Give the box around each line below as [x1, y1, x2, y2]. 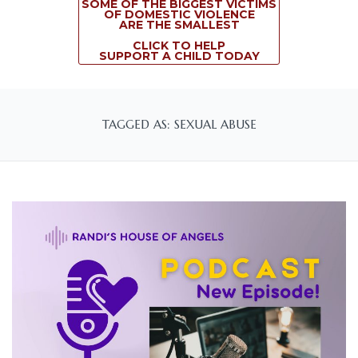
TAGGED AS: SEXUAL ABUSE [101, 117, 257, 132]
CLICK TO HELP [133, 38, 225, 53]
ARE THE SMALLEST [118, 18, 240, 32]
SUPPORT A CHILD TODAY [98, 49, 260, 63]
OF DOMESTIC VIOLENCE [103, 7, 255, 22]
